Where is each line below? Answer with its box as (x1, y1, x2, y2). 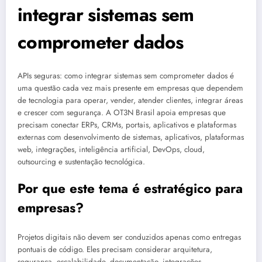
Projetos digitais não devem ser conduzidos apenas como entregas (18, 231, 241, 243)
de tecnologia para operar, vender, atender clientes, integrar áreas (18, 94, 243, 106)
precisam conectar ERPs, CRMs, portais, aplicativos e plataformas (18, 119, 236, 130)
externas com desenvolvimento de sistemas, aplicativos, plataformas (18, 131, 244, 143)
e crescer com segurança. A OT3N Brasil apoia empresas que (18, 106, 226, 118)
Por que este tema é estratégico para (18, 179, 243, 198)
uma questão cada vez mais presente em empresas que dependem (18, 82, 243, 94)
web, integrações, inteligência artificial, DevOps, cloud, (18, 143, 205, 155)
